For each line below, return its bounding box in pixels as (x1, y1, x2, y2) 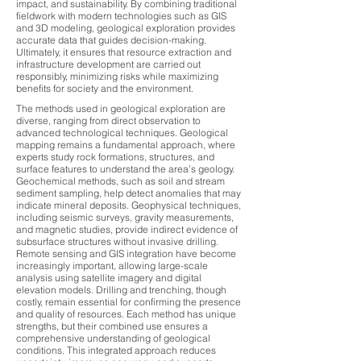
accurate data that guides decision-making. (16, 34, 206, 46)
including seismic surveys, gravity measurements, (16, 211, 234, 223)
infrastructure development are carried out (16, 58, 201, 70)
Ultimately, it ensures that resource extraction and (16, 46, 231, 58)
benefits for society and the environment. (16, 82, 193, 94)
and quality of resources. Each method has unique (16, 308, 236, 320)
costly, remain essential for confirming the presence (16, 296, 241, 308)
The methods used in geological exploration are (16, 102, 226, 114)
